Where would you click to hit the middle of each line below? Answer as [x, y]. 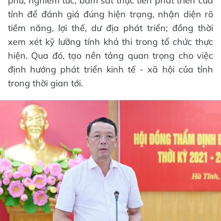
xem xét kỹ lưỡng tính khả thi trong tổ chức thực [110, 42]
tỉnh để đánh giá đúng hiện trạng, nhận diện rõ [110, 14]
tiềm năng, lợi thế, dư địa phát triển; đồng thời [110, 28]
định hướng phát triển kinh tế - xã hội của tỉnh [110, 70]
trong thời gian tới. [45, 83]
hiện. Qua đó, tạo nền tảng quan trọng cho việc [110, 56]
